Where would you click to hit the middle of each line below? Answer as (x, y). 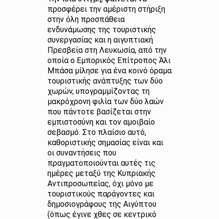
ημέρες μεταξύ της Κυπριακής (101, 173)
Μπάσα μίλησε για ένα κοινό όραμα (109, 71)
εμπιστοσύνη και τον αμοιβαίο (101, 122)
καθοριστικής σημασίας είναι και (105, 142)
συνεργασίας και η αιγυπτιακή (100, 40)
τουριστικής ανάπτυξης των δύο (105, 81)
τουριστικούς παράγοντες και (101, 194)
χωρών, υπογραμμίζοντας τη (98, 91)
